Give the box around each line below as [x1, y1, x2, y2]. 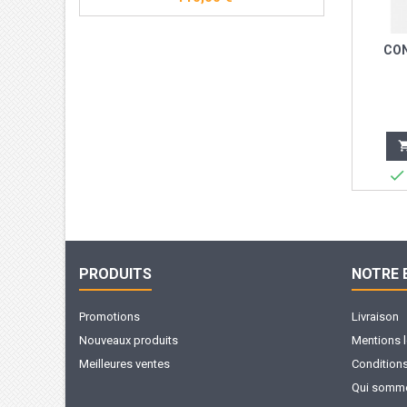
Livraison [352, 309, 399, 323]
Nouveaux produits [79, 333, 178, 347]
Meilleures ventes [79, 356, 170, 371]
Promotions [79, 309, 140, 323]
